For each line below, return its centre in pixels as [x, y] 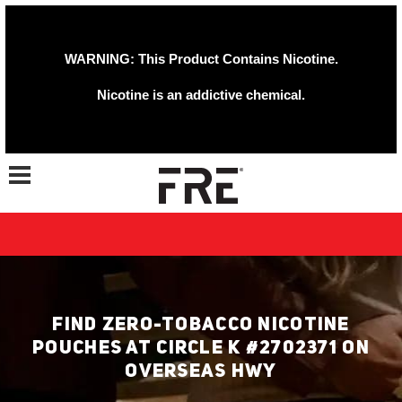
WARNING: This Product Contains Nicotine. [201, 59]
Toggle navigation [50, 165]
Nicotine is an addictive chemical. [201, 95]
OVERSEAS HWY [201, 372]
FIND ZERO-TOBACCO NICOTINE [201, 325]
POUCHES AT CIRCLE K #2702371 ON [201, 349]
